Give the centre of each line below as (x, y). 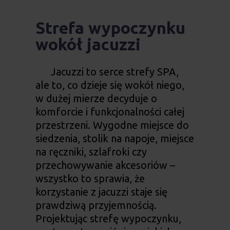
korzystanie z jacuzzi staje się (101, 192)
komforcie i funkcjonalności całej (110, 112)
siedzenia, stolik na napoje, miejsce (114, 139)
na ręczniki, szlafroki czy (91, 152)
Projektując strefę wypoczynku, (108, 219)
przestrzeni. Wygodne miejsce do (112, 125)
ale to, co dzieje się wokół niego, (110, 85)
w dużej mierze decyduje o (96, 99)
